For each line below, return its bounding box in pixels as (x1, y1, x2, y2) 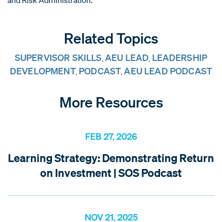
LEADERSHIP (152, 52, 208, 63)
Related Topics (64, 29, 158, 47)
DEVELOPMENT (9, 65, 76, 76)
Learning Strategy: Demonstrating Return (8, 150, 214, 165)
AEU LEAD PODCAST (124, 65, 213, 76)
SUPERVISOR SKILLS (14, 52, 102, 63)
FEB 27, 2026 (85, 130, 137, 142)
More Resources (59, 93, 163, 111)
